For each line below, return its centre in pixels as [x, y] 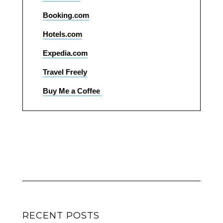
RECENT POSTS [61, 216]
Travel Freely [65, 72]
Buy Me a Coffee [72, 91]
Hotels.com [62, 34]
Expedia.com [65, 53]
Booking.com [66, 15]
